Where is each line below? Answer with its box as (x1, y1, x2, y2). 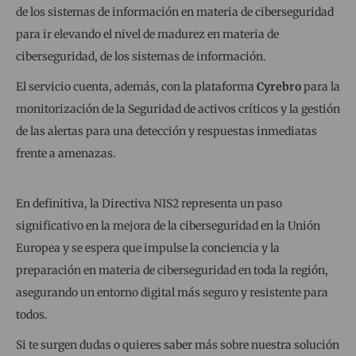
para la (301, 79, 340, 94)
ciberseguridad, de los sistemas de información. (16, 48, 269, 64)
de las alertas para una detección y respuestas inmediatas (16, 123, 317, 138)
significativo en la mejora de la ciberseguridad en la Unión (16, 218, 320, 233)
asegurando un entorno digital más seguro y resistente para (16, 284, 328, 300)
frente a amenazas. (16, 145, 116, 161)
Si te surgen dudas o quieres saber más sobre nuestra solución (16, 337, 339, 352)
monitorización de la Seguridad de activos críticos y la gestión (16, 101, 340, 116)
